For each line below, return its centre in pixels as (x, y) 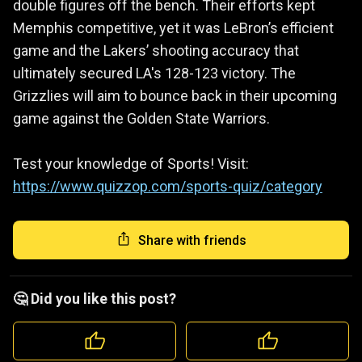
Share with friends (192, 240)
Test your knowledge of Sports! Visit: (131, 164)
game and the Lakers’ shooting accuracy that (156, 51)
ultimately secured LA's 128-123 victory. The (154, 74)
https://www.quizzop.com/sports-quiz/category (168, 187)
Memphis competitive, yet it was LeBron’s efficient (173, 28)
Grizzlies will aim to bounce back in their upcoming (175, 96)
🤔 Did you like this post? (95, 299)
